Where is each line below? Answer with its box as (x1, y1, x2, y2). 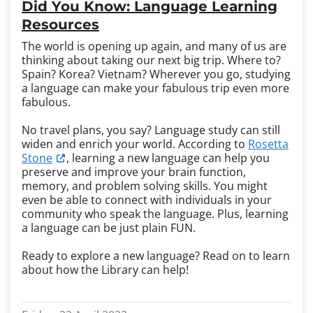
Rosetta (248, 136, 289, 152)
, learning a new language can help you (66, 150, 270, 166)
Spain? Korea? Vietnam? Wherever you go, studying (22, 66, 291, 82)
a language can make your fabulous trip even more (22, 80, 289, 96)
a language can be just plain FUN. (22, 220, 196, 235)
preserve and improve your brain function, (22, 164, 246, 180)
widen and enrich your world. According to (22, 136, 248, 152)
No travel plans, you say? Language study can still (22, 122, 280, 138)
